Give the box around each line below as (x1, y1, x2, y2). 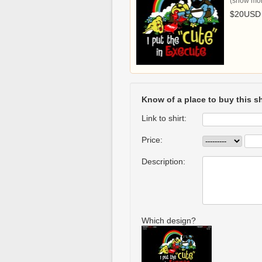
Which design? (142, 216, 196, 225)
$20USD (230, 9, 261, 19)
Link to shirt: (142, 113, 187, 123)
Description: (142, 157, 185, 166)
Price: (142, 135, 163, 144)
